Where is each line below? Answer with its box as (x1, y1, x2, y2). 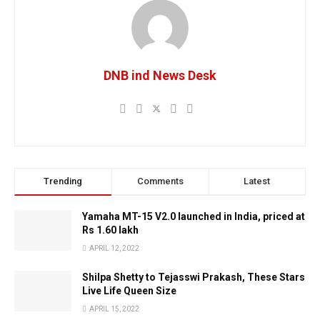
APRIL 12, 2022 (88, 244, 139, 252)
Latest (244, 175, 271, 186)
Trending (44, 175, 83, 186)
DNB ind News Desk (104, 67, 216, 83)
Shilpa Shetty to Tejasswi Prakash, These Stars (82, 271, 305, 283)
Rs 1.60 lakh (82, 224, 139, 236)
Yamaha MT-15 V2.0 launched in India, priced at (82, 210, 305, 222)
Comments (136, 175, 184, 186)
